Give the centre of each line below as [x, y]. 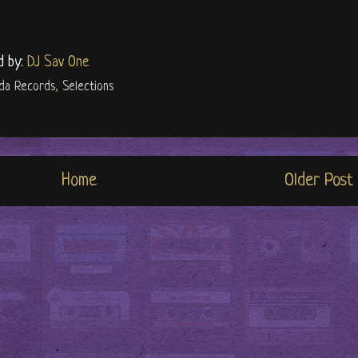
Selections [88, 88]
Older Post [319, 181]
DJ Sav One [58, 63]
